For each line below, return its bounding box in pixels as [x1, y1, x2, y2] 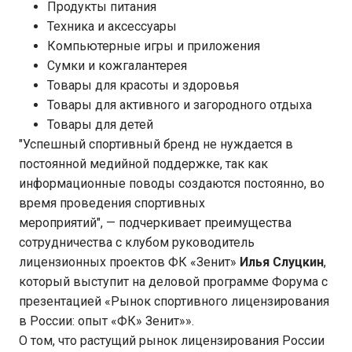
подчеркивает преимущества [115, 215, 291, 230]
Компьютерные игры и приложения [47, 38, 260, 53]
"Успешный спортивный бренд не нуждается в [19, 137, 293, 152]
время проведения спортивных [19, 196, 205, 211]
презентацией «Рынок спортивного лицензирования [19, 294, 329, 309]
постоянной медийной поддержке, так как [19, 156, 268, 171]
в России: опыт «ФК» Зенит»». [19, 313, 194, 328]
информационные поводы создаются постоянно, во [19, 176, 324, 191]
